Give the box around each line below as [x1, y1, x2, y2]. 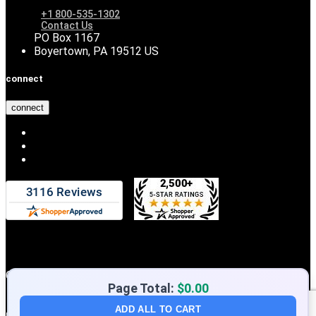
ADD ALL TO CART [115, 304, 201, 315]
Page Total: [107, 281, 177, 296]
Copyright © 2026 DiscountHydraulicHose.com [6, 268, 237, 282]
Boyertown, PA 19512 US [34, 44, 159, 59]
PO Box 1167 [34, 31, 99, 45]
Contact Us [41, 20, 93, 32]
